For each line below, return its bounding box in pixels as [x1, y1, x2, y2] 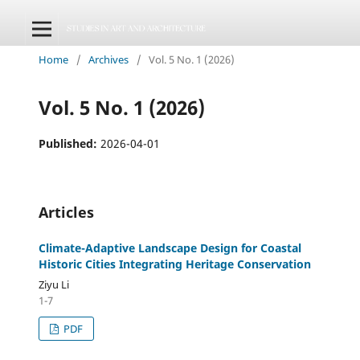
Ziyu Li [39, 276, 69, 292]
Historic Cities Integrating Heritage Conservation [39, 256, 311, 272]
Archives [88, 51, 129, 67]
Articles [39, 202, 94, 222]
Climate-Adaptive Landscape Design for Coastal [39, 239, 301, 256]
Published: [39, 135, 100, 151]
